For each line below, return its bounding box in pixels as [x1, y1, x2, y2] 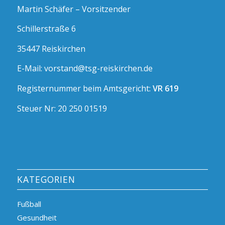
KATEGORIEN [17, 173, 75, 186]
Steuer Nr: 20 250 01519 [17, 102, 107, 114]
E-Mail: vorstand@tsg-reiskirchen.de [17, 63, 153, 74]
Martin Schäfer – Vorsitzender [17, 3, 131, 15]
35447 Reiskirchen [17, 43, 85, 54]
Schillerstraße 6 [17, 23, 76, 35]
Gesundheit [17, 212, 57, 223]
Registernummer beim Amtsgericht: [17, 83, 153, 94]
